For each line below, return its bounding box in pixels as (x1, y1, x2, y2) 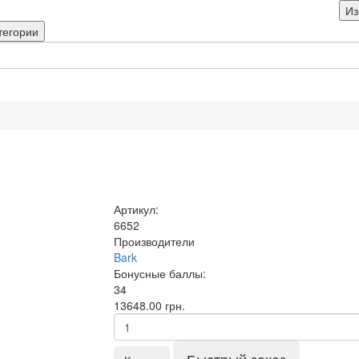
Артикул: (113, 201, 159, 217)
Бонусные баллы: (113, 265, 206, 281)
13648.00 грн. (113, 297, 185, 313)
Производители (113, 233, 195, 249)
